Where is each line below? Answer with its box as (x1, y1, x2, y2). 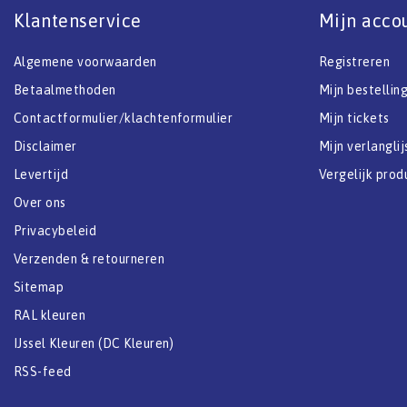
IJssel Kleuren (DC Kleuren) (14, 335, 174, 351)
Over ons (14, 194, 66, 210)
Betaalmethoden (14, 82, 116, 97)
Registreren (319, 54, 391, 69)
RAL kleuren (14, 307, 86, 323)
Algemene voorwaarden (14, 54, 157, 69)
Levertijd (14, 166, 69, 182)
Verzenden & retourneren (14, 251, 165, 266)
